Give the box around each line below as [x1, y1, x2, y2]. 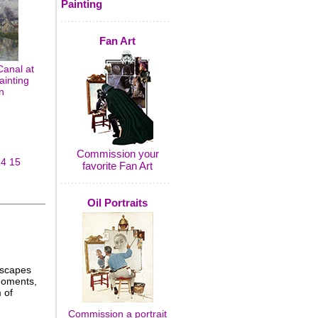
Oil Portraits [87, 197, 148, 209]
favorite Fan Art [82, 160, 153, 172]
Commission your [76, 148, 159, 160]
